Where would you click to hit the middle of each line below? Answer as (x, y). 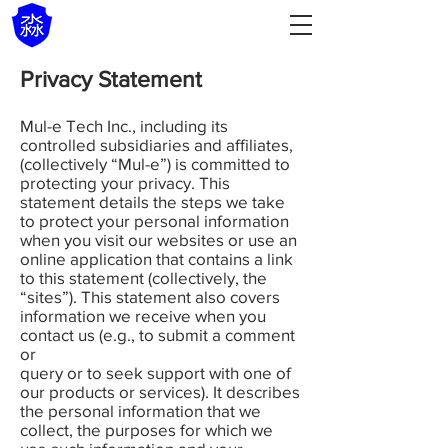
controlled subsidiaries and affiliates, (156, 144)
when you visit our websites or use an (158, 239)
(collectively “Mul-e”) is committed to (155, 163)
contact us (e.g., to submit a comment (157, 334)
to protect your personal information (154, 220)
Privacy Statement (111, 79)
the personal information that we (140, 410)
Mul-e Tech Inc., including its (124, 125)
